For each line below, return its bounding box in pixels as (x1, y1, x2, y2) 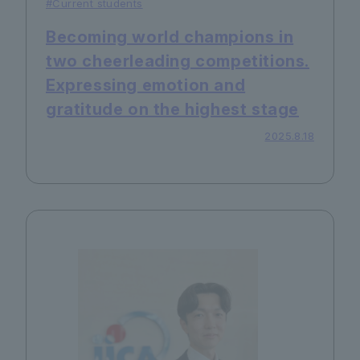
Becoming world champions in (46, 27, 294, 47)
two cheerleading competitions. (46, 51, 310, 72)
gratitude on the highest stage (46, 100, 300, 120)
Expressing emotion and (46, 76, 246, 96)
